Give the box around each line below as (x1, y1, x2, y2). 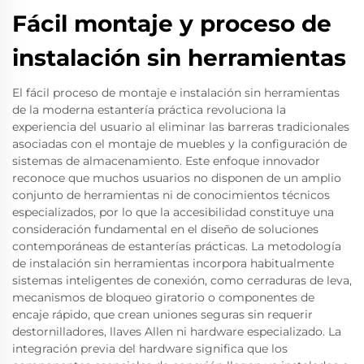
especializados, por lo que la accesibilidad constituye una (12, 205, 334, 219)
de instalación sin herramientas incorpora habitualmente (12, 256, 334, 271)
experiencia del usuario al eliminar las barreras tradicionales (12, 119, 349, 134)
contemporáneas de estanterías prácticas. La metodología (12, 239, 341, 253)
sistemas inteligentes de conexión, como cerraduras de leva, (12, 273, 352, 288)
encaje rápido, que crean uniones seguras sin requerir (12, 307, 313, 322)
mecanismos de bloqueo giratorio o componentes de (12, 290, 314, 305)
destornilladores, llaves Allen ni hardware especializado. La (12, 324, 341, 339)
